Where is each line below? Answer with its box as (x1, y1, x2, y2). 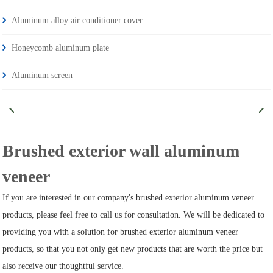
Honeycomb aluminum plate (12, 43, 110, 53)
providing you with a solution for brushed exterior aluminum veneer (2, 227, 239, 237)
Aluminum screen (12, 71, 73, 80)
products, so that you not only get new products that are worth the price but (2, 244, 263, 254)
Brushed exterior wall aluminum (2, 141, 240, 161)
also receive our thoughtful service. (2, 261, 124, 271)
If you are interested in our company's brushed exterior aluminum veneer (2, 193, 255, 203)
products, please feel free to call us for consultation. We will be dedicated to (2, 210, 265, 220)
